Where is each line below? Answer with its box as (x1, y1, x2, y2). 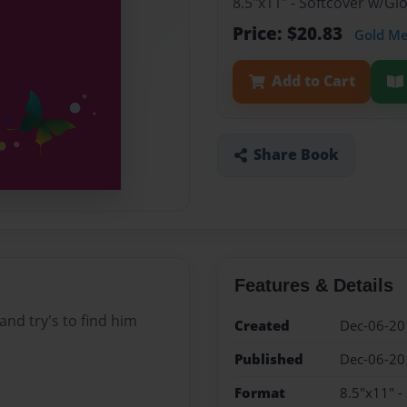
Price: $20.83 (233, 21, 347, 46)
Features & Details (233, 274, 393, 295)
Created (233, 315, 290, 335)
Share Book (253, 144, 339, 165)
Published (233, 349, 303, 369)
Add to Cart (271, 71, 355, 92)
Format (233, 383, 285, 403)
